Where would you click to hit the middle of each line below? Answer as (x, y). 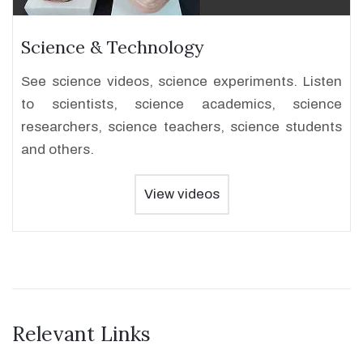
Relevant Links (81, 334)
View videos (181, 194)
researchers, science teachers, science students (181, 127)
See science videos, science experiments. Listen (181, 81)
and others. (58, 149)
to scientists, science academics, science (181, 104)
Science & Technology (113, 47)
